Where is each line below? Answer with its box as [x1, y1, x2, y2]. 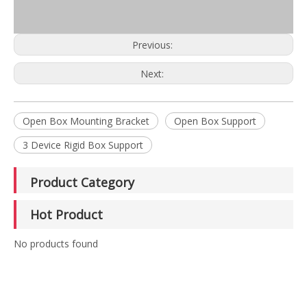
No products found [14, 236, 98, 250]
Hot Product [30, 206, 103, 223]
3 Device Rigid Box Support [23, 138, 143, 151]
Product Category [30, 173, 134, 191]
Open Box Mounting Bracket [23, 114, 149, 127]
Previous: [132, 38, 175, 51]
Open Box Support [174, 114, 256, 127]
